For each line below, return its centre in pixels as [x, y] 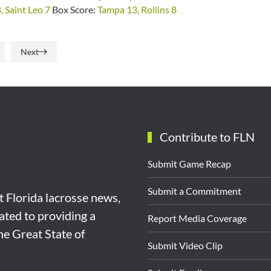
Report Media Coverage [197, 218]
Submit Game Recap [189, 164]
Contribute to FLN [206, 137]
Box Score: [74, 9]
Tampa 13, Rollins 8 [137, 9]
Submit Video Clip [185, 245]
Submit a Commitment [194, 191]
